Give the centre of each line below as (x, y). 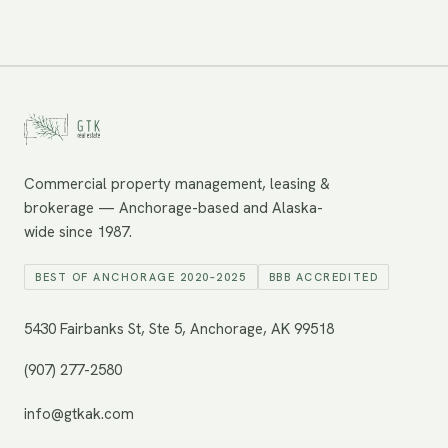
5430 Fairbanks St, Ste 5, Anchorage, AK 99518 (179, 329)
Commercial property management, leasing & (177, 184)
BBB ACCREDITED (323, 277)
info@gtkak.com (79, 414)
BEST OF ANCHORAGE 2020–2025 (141, 277)
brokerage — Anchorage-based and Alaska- (173, 208)
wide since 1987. (78, 232)
